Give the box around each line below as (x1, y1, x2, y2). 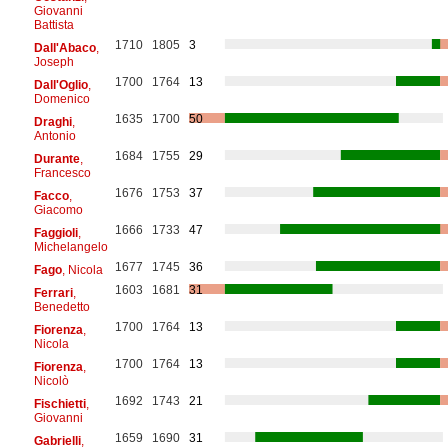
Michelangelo (33, 239, 108, 254)
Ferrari (33, 285, 73, 300)
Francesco (33, 165, 91, 180)
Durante (33, 151, 80, 166)
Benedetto (33, 299, 90, 314)
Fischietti (33, 396, 86, 411)
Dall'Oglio (33, 77, 88, 92)
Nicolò (33, 373, 69, 388)
